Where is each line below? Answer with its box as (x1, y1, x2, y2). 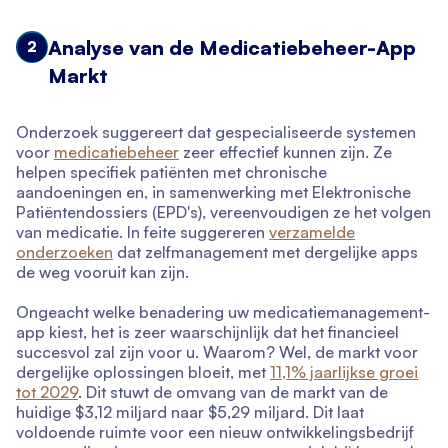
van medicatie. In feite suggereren (16, 222, 269, 242)
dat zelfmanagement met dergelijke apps (113, 242, 418, 262)
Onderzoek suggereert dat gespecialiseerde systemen (16, 122, 416, 142)
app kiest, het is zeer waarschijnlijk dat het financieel (16, 322, 399, 342)
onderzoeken (16, 242, 113, 262)
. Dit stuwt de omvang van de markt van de (78, 382, 388, 402)
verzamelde (269, 222, 355, 242)
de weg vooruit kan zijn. (16, 262, 189, 282)
